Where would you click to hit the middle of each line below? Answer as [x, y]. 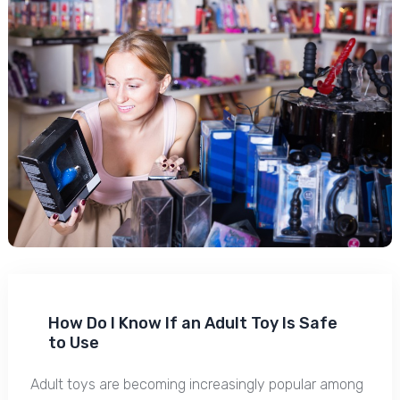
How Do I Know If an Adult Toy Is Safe [192, 324]
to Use [73, 343]
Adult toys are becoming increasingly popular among [196, 385]
